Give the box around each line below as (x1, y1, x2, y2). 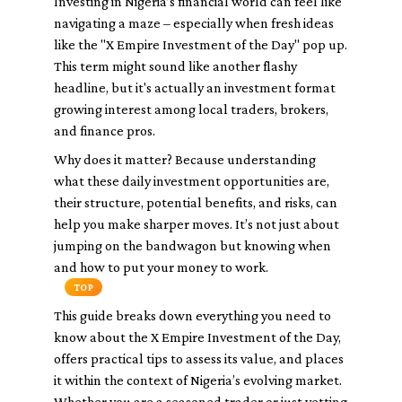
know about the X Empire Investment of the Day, (54, 329, 341, 345)
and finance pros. (54, 123, 155, 138)
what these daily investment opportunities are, (54, 173, 329, 188)
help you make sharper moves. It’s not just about (54, 216, 339, 232)
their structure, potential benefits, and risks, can (54, 195, 337, 210)
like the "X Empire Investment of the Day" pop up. (54, 37, 347, 52)
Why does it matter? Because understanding (54, 152, 316, 167)
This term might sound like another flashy (54, 58, 297, 74)
